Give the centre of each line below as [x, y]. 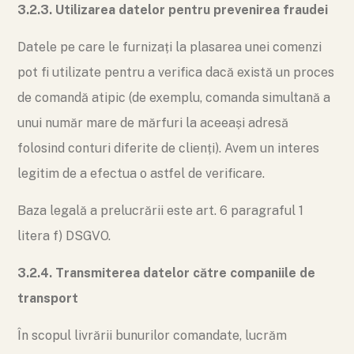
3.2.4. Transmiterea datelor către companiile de [166, 273]
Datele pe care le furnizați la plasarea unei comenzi [169, 47]
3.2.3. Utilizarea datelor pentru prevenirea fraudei [173, 10]
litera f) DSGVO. [64, 236]
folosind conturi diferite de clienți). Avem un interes [168, 148]
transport [48, 298]
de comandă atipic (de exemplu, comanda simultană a [174, 98]
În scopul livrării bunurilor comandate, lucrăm [152, 335]
